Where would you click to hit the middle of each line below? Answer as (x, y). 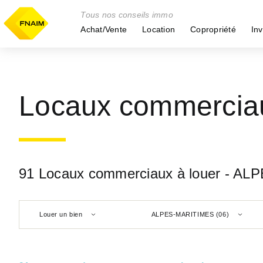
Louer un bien (61, 214)
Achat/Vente (104, 29)
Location (159, 29)
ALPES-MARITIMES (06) (190, 214)
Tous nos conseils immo (127, 15)
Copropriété (213, 29)
